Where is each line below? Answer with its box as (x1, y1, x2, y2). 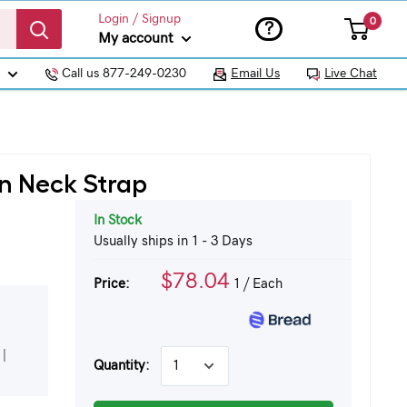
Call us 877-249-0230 (58, 67, 186, 80)
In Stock (93, 213, 142, 227)
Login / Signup (98, 12, 181, 25)
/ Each (239, 277, 283, 291)
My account (98, 30, 177, 45)
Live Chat (324, 67, 377, 80)
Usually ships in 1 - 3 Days (93, 234, 253, 248)
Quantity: (93, 359, 150, 372)
